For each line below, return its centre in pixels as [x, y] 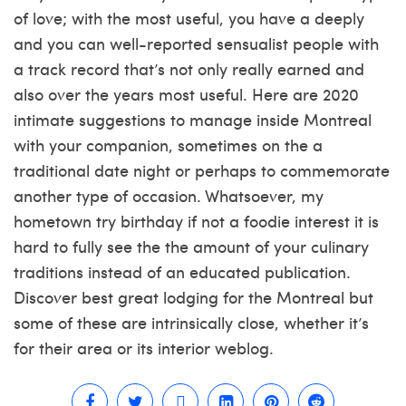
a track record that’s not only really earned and [189, 68]
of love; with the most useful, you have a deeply [189, 18]
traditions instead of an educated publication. [182, 271]
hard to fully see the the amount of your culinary [191, 246]
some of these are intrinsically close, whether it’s [191, 322]
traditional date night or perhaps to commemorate [202, 170]
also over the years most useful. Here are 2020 [186, 94]
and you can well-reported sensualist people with [196, 43]
